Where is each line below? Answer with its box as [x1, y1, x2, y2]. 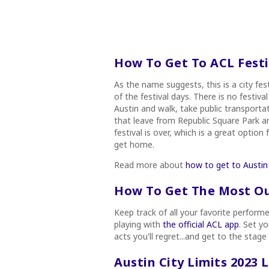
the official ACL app [163, 218, 239, 230]
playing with [114, 218, 163, 230]
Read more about [114, 159, 186, 171]
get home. [114, 138, 154, 150]
